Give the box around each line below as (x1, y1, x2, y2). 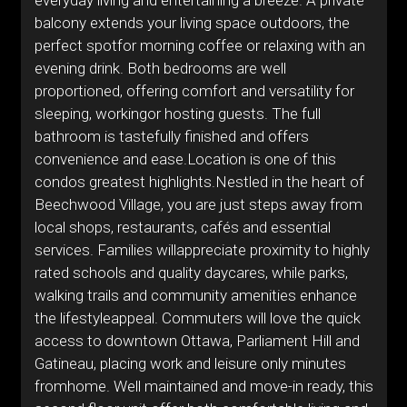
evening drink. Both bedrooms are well (34, 59, 286, 77)
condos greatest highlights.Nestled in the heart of (34, 173, 364, 191)
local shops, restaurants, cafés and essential (34, 218, 331, 236)
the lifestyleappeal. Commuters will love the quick (34, 309, 361, 327)
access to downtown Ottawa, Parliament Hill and (34, 332, 360, 350)
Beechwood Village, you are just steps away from (34, 195, 362, 213)
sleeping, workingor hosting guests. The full (34, 104, 321, 123)
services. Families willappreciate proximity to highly (34, 241, 370, 259)
